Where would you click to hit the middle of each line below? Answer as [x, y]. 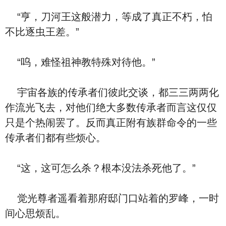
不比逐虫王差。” [42, 32]
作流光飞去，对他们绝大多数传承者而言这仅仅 [111, 107]
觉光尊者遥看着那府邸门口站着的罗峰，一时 [112, 198]
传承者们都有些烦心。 [55, 138]
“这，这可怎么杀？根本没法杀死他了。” [100, 168]
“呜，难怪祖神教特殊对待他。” [80, 62]
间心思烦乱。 [35, 213]
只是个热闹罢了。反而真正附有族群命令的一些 [111, 123]
